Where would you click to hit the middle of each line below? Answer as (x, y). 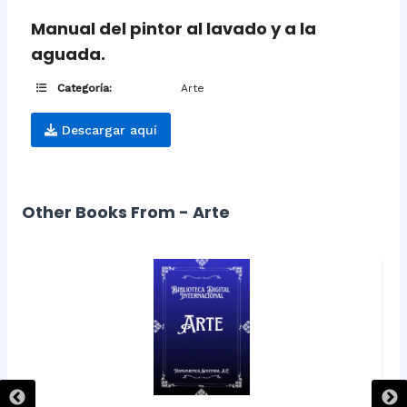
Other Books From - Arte (125, 213)
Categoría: (82, 89)
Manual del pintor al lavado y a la (173, 29)
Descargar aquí (107, 130)
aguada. (68, 55)
